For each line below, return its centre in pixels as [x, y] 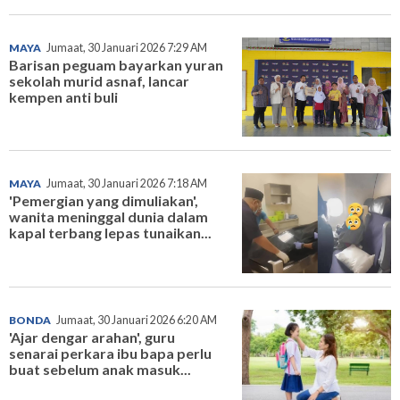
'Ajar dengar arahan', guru [92, 337]
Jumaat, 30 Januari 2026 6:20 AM [137, 320]
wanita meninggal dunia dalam [108, 217]
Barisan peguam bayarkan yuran [116, 64]
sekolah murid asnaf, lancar [99, 80]
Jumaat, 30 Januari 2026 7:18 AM [127, 184]
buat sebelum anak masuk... [100, 369]
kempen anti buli [63, 96]
